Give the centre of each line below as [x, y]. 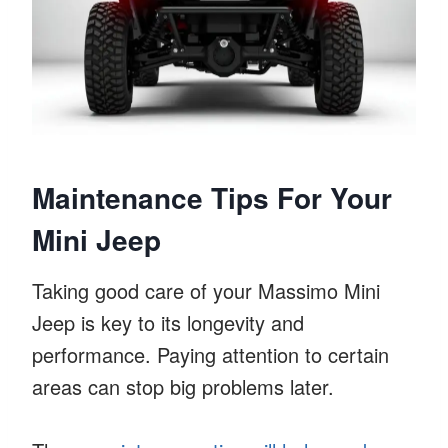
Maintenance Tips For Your [212, 197]
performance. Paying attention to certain [210, 354]
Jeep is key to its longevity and [168, 322]
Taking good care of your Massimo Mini [206, 290]
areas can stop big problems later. [183, 386]
